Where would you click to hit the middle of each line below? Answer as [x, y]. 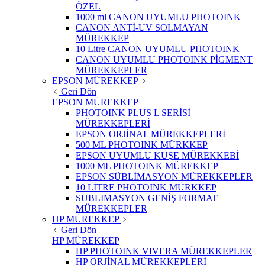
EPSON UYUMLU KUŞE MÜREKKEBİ [157, 155]
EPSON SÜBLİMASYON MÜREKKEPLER [164, 176]
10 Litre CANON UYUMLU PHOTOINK [158, 49]
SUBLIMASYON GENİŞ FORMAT [147, 198]
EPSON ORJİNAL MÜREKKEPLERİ [151, 134]
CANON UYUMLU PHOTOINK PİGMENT [164, 59]
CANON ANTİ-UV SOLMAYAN [142, 27]
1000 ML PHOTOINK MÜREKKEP [147, 166]
